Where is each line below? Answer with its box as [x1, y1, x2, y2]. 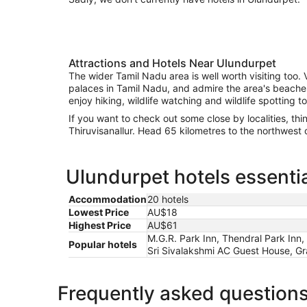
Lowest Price [69, 206, 129, 218]
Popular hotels [69, 238, 137, 250]
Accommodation [69, 193, 147, 205]
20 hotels [147, 193, 188, 205]
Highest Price [69, 219, 131, 231]
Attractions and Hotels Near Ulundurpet [69, 56, 276, 70]
